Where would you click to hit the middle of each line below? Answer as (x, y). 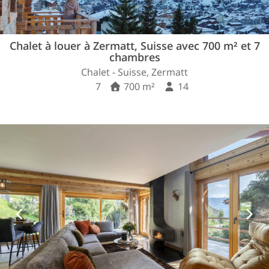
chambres (134, 57)
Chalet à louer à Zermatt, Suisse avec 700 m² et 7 (134, 46)
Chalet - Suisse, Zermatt (134, 72)
